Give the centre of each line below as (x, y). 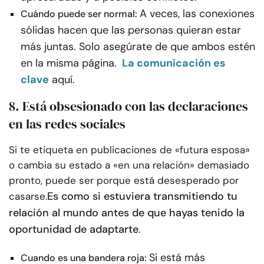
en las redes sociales (67, 124)
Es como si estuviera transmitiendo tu (142, 197)
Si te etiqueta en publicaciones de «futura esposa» (129, 150)
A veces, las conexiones (197, 14)
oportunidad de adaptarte (74, 230)
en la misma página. (69, 63)
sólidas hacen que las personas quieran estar (131, 30)
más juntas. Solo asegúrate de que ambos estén (138, 47)
